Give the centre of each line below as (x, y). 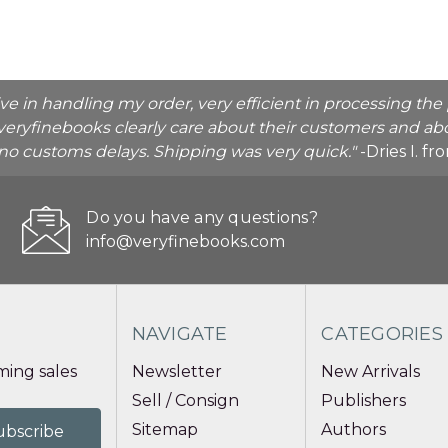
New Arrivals (371, 371)
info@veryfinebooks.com (186, 241)
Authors (354, 429)
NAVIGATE (179, 333)
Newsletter (176, 371)
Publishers (364, 400)
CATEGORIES (382, 333)
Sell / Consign (185, 400)
